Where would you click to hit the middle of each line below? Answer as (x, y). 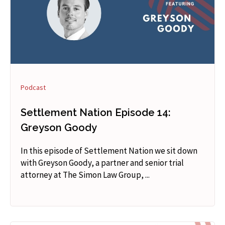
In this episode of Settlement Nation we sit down (109, 150)
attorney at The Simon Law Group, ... (85, 175)
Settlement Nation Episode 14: (96, 112)
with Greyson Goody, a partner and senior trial (102, 162)
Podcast (33, 87)
